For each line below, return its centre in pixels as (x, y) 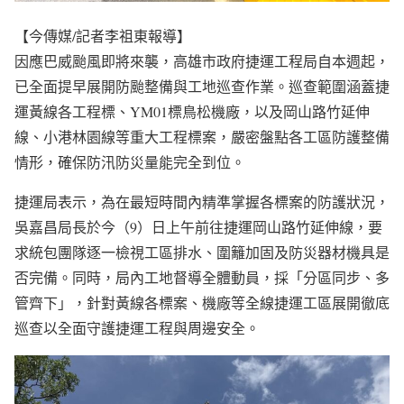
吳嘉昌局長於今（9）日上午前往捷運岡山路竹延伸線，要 (198, 227)
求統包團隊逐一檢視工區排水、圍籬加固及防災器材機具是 (202, 252)
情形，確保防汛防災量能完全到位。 (130, 162)
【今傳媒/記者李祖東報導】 (103, 36)
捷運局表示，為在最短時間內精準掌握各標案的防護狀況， (202, 202)
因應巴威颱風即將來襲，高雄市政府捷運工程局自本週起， (202, 61)
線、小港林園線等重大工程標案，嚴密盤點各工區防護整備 (202, 137)
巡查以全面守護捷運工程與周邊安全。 (137, 328)
